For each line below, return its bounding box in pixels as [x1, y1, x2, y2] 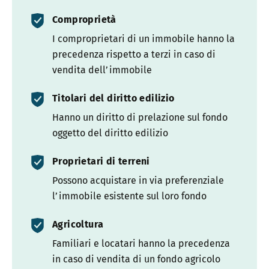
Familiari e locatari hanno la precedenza [52, 238, 230, 250]
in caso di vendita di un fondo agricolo [52, 253, 220, 265]
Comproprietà [52, 14, 116, 26]
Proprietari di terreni [52, 156, 150, 168]
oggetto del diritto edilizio [52, 127, 168, 139]
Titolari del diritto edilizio [52, 92, 175, 104]
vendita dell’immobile [52, 64, 152, 76]
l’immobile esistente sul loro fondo [52, 190, 207, 202]
